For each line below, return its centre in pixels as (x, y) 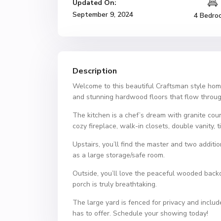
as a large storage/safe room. (119, 155)
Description (95, 71)
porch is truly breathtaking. (115, 184)
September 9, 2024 (103, 15)
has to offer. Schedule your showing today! (140, 213)
